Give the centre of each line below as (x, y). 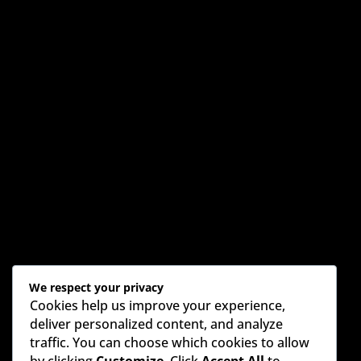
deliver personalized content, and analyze (156, 324)
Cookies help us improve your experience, (158, 305)
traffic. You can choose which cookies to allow (170, 342)
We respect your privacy (96, 287)
